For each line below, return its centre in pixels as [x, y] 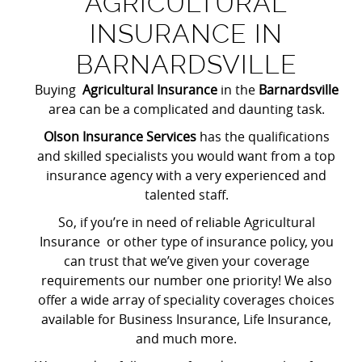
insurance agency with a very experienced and [186, 175]
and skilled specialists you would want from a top [186, 156]
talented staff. [186, 195]
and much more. [186, 339]
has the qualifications [264, 137]
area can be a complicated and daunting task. [186, 109]
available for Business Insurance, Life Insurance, [186, 319]
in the [238, 90]
